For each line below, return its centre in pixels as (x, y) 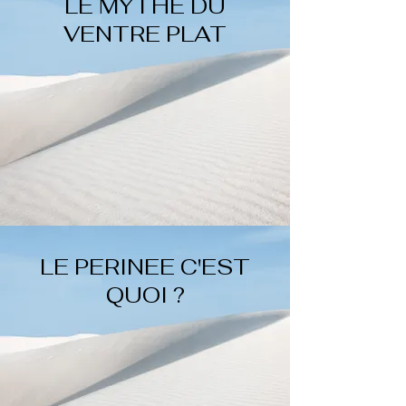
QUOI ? (145, 295)
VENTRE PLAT (145, 34)
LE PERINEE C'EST (145, 267)
